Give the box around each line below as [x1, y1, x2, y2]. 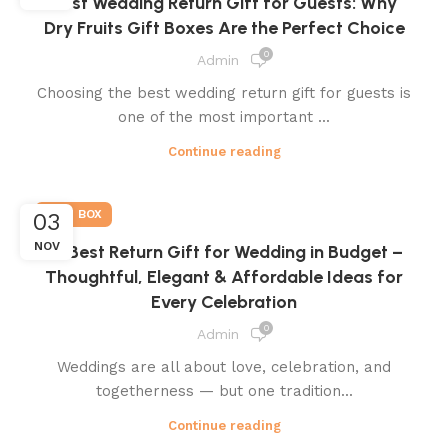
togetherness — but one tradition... [95, 381, 353, 400]
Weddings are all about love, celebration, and [57, 357, 391, 376]
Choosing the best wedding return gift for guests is [37, 83, 411, 102]
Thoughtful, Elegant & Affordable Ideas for [45, 265, 403, 288]
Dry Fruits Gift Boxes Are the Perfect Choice [43, 16, 405, 39]
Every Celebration [151, 290, 297, 313]
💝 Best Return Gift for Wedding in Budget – [45, 240, 403, 263]
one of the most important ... [118, 107, 330, 126]
